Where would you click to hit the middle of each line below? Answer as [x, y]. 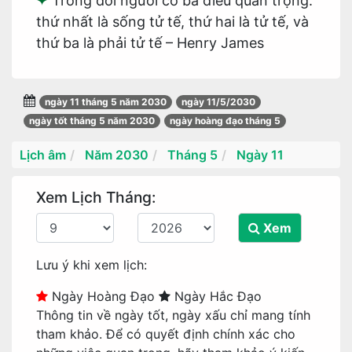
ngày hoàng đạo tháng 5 [225, 121]
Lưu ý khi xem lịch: [92, 265]
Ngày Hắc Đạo [216, 296]
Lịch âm [43, 155]
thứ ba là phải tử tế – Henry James [150, 43]
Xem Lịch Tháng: [96, 197]
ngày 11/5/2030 [218, 102]
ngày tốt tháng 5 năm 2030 [92, 121]
